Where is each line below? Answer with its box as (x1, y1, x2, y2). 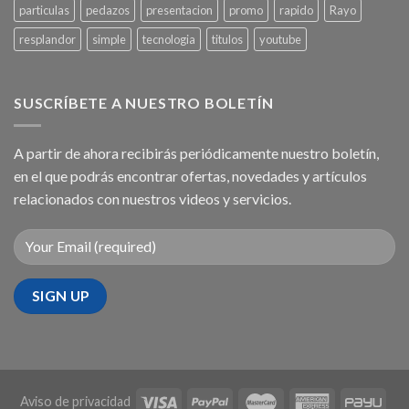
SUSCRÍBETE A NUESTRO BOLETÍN (14, 94, 274, 112)
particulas (19, 3, 69, 18)
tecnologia (142, 32, 195, 47)
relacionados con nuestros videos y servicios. (14, 190, 291, 208)
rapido (279, 3, 313, 18)
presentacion (146, 3, 213, 18)
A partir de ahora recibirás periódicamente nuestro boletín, (14, 144, 379, 163)
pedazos (86, 3, 130, 18)
